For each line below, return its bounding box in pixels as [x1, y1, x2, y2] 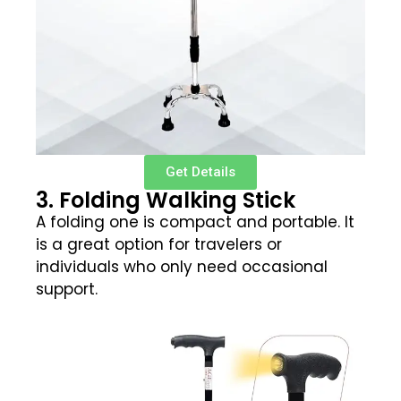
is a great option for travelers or [36, 234, 282, 256]
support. [36, 278, 98, 301]
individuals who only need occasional [36, 256, 328, 278]
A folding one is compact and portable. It [36, 211, 354, 234]
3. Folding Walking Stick [36, 185, 295, 216]
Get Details [166, 164, 235, 181]
